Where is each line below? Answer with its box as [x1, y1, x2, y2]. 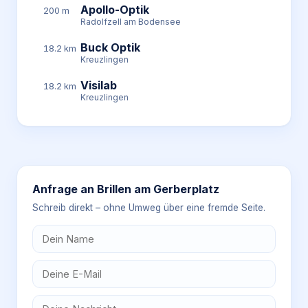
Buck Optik [80, 41, 140, 54]
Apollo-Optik [80, 3, 149, 16]
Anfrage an [32, 182, 97, 196]
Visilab [80, 78, 117, 92]
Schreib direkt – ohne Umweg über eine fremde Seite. [32, 202, 265, 213]
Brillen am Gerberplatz [97, 182, 219, 196]
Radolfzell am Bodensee [80, 16, 181, 27]
